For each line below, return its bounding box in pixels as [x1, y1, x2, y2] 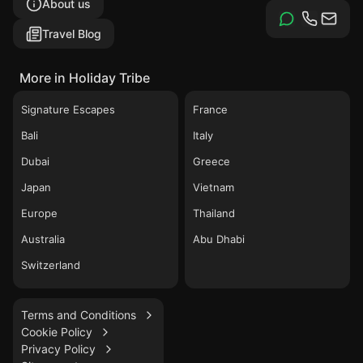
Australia [21, 233, 65, 246]
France [193, 103, 228, 117]
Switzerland [21, 258, 80, 272]
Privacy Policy [21, 342, 96, 357]
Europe [21, 207, 58, 220]
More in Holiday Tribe [19, 70, 150, 87]
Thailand [193, 207, 235, 220]
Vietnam [193, 181, 234, 194]
